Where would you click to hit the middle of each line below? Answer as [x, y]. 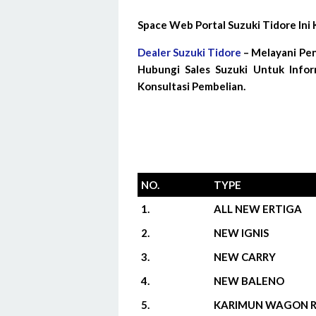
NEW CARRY [244, 257]
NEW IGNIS [241, 233]
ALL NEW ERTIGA [257, 209]
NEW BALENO [249, 281]
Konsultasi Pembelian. [191, 86]
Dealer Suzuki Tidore [189, 52]
